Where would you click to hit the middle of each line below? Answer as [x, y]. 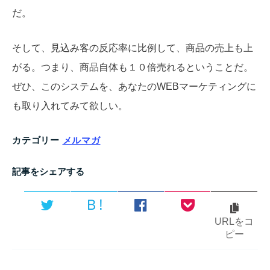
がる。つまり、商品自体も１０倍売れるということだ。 [133, 67]
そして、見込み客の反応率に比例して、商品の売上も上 [133, 48]
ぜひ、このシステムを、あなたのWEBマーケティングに [134, 86]
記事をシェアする [48, 171]
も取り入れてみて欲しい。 [70, 105]
